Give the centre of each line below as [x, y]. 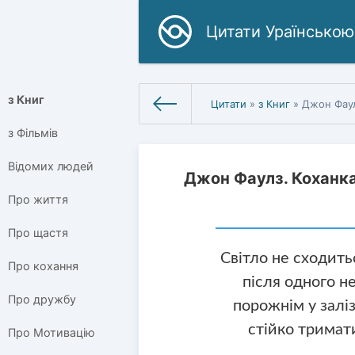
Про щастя [38, 233]
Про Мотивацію [52, 333]
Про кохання [43, 266]
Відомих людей [51, 166]
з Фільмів [33, 133]
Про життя [38, 200]
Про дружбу [42, 300]
